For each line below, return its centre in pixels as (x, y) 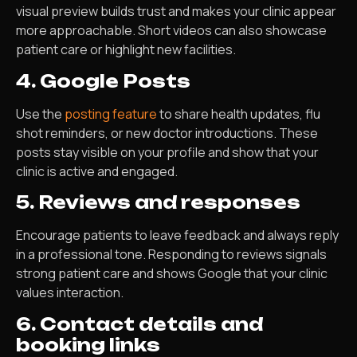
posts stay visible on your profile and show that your (167, 152)
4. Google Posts (103, 80)
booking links (88, 344)
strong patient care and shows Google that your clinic (172, 274)
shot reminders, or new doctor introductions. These (167, 133)
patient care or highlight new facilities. (126, 50)
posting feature (111, 114)
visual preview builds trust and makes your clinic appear (176, 12)
